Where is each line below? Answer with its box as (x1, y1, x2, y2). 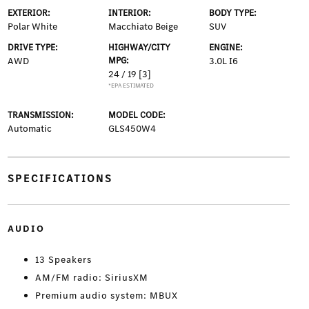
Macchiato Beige (108, 20, 178, 34)
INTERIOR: (108, 7, 151, 19)
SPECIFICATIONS (7, 171, 112, 186)
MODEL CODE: (108, 109, 166, 121)
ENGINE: (209, 41, 243, 54)
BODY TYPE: (209, 7, 257, 19)
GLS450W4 (108, 122, 156, 136)
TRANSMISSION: (7, 109, 74, 121)
